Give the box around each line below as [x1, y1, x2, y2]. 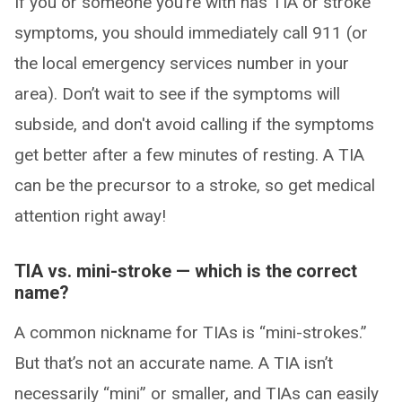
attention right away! [14, 205, 166, 227]
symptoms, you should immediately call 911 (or [14, 22, 368, 44]
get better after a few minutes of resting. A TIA [14, 144, 364, 166]
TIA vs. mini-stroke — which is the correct [14, 260, 357, 283]
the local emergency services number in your [14, 53, 349, 74]
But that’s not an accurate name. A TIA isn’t [14, 353, 333, 374]
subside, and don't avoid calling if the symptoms [14, 114, 374, 135]
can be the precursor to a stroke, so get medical [14, 175, 375, 197]
